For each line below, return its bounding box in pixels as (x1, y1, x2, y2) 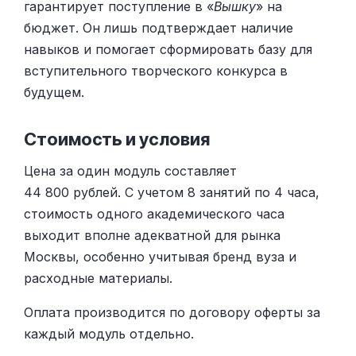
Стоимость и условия (24, 128, 210, 149)
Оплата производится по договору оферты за (24, 304, 320, 321)
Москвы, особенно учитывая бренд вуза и (24, 249, 296, 265)
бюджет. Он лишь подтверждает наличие (24, 20, 293, 37)
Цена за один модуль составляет (24, 163, 237, 180)
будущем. (24, 84, 84, 101)
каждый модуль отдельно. (24, 326, 194, 342)
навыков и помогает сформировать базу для (24, 41, 312, 58)
